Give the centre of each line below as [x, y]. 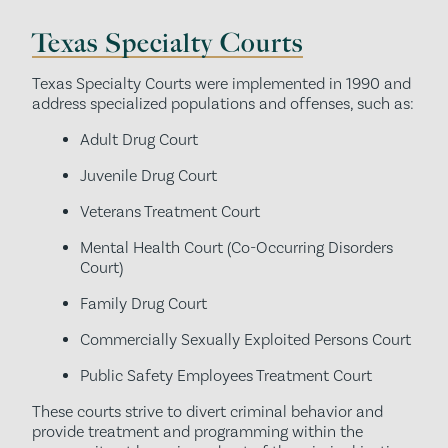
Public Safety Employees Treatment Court [226, 375]
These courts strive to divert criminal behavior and [207, 411]
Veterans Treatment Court [170, 211]
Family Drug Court [143, 303]
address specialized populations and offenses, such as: [223, 103]
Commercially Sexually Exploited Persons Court [245, 339]
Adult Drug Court [139, 139]
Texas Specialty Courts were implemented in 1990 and [221, 83]
